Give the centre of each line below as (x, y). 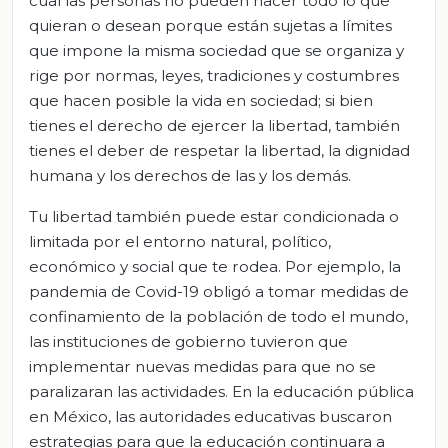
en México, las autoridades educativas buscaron (210, 416)
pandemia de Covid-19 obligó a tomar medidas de (219, 291)
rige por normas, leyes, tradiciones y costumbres (214, 75)
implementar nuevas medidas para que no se (202, 366)
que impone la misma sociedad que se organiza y (216, 50)
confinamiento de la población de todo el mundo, (218, 316)
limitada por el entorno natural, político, (180, 241)
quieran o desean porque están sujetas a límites (210, 25)
